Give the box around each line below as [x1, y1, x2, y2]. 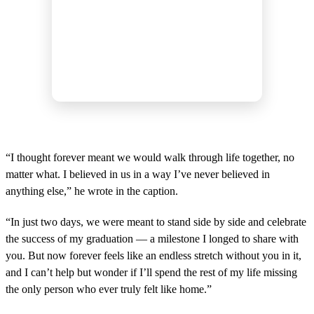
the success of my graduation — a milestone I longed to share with [6, 233, 299, 245]
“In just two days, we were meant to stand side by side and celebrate [6, 216, 306, 228]
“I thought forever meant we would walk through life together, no [6, 151, 294, 164]
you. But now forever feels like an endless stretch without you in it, [6, 250, 301, 262]
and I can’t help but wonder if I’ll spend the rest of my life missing [6, 266, 297, 279]
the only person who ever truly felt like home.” [6, 283, 212, 296]
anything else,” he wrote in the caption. [6, 185, 178, 198]
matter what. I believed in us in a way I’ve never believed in [6, 168, 270, 181]
